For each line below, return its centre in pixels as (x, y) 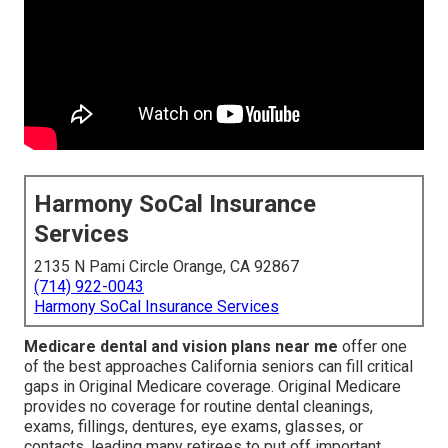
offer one (372, 347)
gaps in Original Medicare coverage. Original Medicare (212, 387)
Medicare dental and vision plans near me (181, 347)
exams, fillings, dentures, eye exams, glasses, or (193, 427)
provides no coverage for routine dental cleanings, (198, 407)
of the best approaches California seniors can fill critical (218, 367)
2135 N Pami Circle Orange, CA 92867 (166, 267)
